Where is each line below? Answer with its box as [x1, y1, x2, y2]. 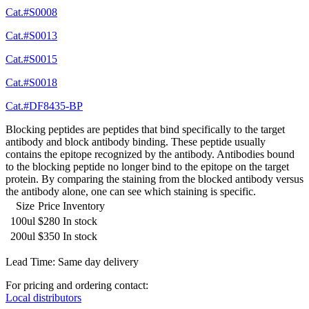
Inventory [63, 200, 105, 212]
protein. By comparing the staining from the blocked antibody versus [6, 173, 303, 186]
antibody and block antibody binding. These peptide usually [6, 136, 266, 148]
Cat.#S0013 [6, 30, 57, 42]
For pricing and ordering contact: [6, 279, 148, 292]
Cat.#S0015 [6, 53, 57, 66]
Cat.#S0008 [6, 6, 57, 19]
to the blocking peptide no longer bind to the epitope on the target [6, 161, 289, 173]
